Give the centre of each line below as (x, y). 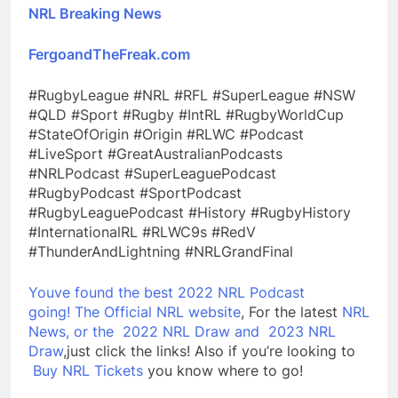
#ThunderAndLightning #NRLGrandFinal (161, 251)
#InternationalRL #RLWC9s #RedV (142, 231)
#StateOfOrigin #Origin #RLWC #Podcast (166, 134)
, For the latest (291, 311)
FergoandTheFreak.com (109, 54)
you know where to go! (223, 370)
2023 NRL (302, 331)
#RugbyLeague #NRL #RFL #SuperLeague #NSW (192, 95)
